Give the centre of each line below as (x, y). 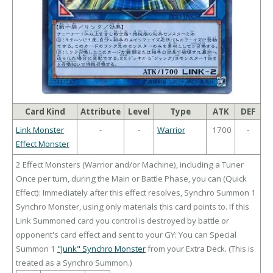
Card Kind (45, 112)
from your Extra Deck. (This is (200, 249)
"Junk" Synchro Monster (101, 249)
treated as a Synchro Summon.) (74, 263)
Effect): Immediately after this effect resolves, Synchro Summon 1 (136, 193)
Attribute (101, 112)
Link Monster (40, 130)
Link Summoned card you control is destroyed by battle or (122, 221)
